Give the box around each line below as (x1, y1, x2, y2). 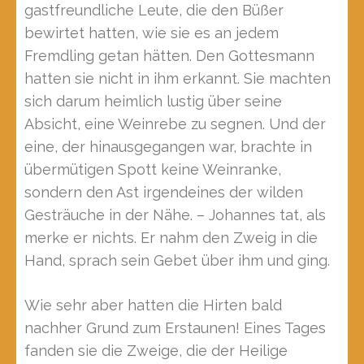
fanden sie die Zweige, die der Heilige (24, 342, 288, 359)
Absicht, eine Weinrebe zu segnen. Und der (24, 115, 326, 132)
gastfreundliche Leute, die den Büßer (24, 2, 284, 19)
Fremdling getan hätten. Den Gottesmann (24, 47, 314, 64)
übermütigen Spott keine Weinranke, (24, 161, 281, 178)
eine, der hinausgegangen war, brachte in (24, 138, 312, 155)
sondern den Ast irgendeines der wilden (24, 184, 303, 201)
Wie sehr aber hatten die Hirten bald (24, 297, 282, 314)
